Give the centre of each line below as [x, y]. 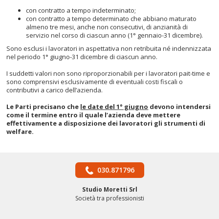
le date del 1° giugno [114, 107]
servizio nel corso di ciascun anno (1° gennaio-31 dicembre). [115, 35]
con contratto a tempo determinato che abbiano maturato [111, 19]
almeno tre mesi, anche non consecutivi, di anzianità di [107, 27]
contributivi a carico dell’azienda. [55, 90]
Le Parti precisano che [44, 107]
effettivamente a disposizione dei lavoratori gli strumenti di [106, 123]
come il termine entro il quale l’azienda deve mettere [94, 115]
